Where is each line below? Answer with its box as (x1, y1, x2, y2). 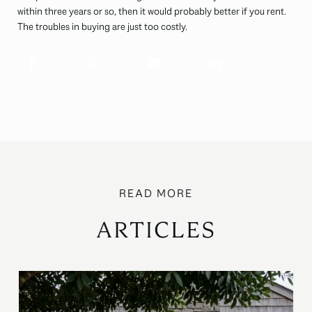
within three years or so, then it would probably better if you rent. (17, 5, 286, 18)
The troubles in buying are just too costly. (17, 20, 187, 33)
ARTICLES (96, 216, 216, 245)
